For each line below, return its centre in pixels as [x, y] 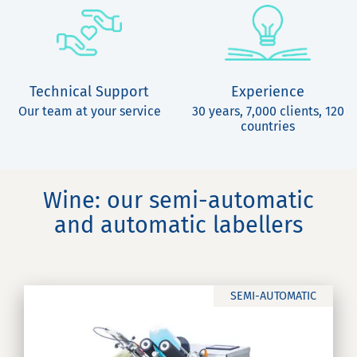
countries [268, 126]
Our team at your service [89, 111]
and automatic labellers [178, 225]
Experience [268, 92]
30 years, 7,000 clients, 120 [268, 111]
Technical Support [89, 92]
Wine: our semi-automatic [178, 200]
